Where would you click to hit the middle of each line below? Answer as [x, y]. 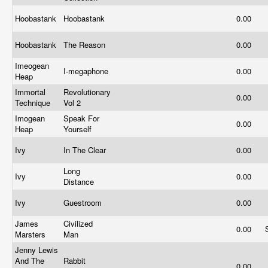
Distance [80, 182]
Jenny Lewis [36, 250]
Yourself [79, 129]
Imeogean [32, 66]
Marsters [31, 234]
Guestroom [84, 202]
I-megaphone [87, 71]
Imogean [30, 118]
